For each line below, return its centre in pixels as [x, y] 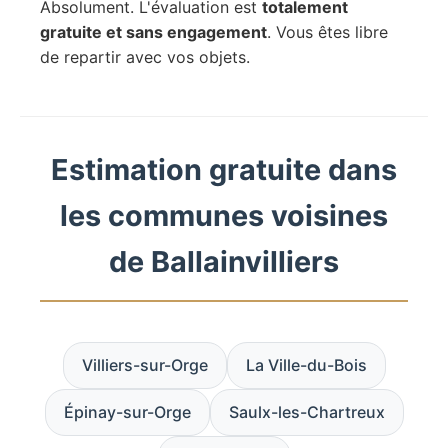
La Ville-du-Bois [306, 365]
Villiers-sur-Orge [144, 365]
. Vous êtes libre [327, 32]
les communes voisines [224, 216]
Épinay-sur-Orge [127, 412]
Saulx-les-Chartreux [306, 412]
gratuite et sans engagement [153, 32]
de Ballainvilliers [224, 262]
